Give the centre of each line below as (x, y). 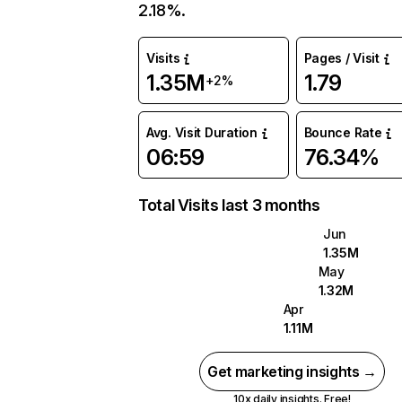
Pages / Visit (341, 58)
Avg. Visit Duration (202, 132)
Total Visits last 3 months (229, 205)
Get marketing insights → (292, 371)
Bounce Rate (343, 132)
